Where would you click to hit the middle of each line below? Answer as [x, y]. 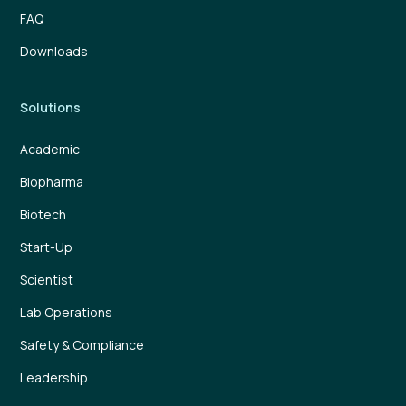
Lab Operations [67, 312]
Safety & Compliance [82, 345]
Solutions [51, 107]
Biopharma [52, 182]
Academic [50, 149]
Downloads [54, 51]
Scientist [47, 280]
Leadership [54, 377]
